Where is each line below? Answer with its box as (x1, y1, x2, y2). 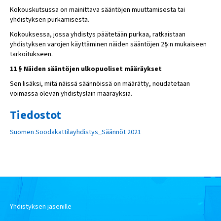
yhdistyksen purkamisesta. (10, 15, 89, 25)
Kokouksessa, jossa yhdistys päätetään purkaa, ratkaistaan (10, 30, 185, 39)
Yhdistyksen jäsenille (10, 201, 72, 212)
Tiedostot (10, 107, 61, 124)
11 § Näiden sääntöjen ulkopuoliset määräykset (10, 64, 162, 74)
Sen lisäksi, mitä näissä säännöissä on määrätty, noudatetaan (10, 79, 190, 89)
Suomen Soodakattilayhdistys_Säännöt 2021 (10, 127, 141, 137)
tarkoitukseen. (10, 49, 53, 59)
